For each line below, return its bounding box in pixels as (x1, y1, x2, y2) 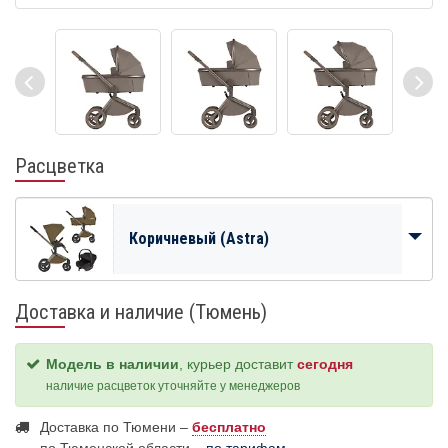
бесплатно (192, 419, 266, 435)
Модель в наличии (46, 356, 179, 372)
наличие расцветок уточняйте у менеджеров (46, 379, 300, 393)
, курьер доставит (179, 356, 297, 372)
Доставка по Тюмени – (40, 419, 192, 435)
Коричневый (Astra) (129, 229, 269, 248)
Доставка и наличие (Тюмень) (15, 300, 267, 324)
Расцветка (15, 154, 104, 178)
